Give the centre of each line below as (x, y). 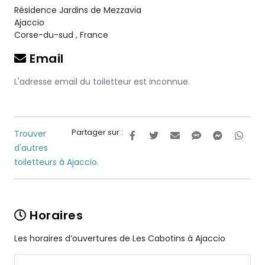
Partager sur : (97, 132)
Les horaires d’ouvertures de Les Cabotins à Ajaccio (120, 238)
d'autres (31, 148)
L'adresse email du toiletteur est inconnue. (102, 82)
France (94, 35)
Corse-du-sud (45, 35)
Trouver (30, 134)
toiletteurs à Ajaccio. (56, 162)
